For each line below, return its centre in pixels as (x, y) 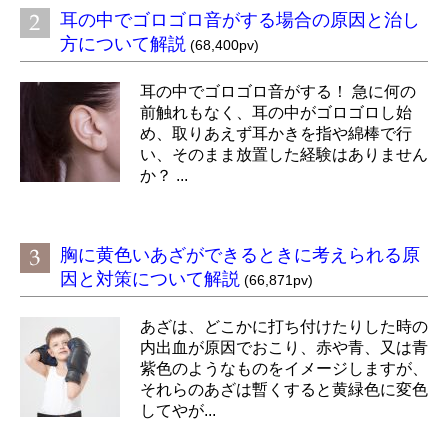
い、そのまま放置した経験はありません (284, 155)
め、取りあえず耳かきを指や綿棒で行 (276, 134)
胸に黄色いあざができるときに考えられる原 (240, 255)
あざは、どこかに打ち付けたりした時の (284, 327)
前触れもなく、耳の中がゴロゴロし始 (276, 113)
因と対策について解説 (150, 279)
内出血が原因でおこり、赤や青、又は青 (284, 348)
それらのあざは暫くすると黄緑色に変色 (284, 390)
